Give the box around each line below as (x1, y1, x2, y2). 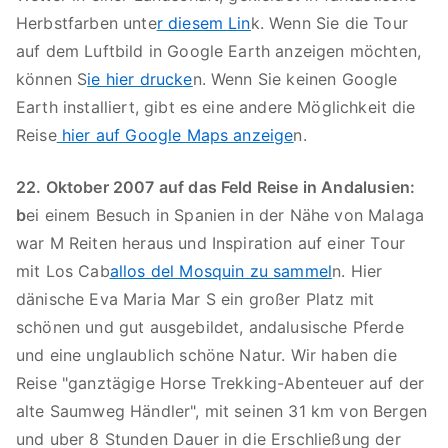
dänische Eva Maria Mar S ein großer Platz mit (16, 289, 375, 309)
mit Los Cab (16, 261, 110, 281)
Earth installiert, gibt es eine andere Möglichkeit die (16, 97, 416, 117)
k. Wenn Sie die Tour (250, 13, 408, 33)
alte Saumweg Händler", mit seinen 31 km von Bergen (16, 401, 428, 421)
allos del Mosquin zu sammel (109, 261, 333, 281)
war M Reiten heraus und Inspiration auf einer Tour (16, 233, 406, 253)
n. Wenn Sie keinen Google (192, 69, 398, 89)
